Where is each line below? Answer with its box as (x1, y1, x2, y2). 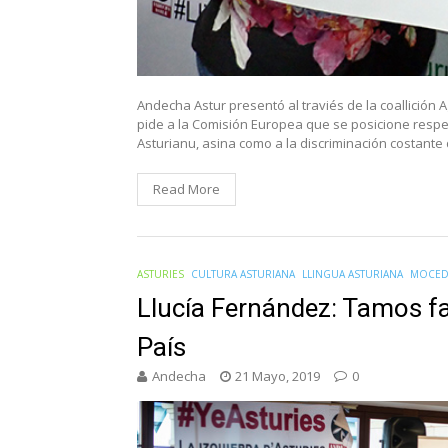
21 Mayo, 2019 (235, 366, 320, 385)
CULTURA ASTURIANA (191, 266, 295, 281)
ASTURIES (137, 266, 184, 281)
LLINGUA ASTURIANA (302, 266, 403, 281)
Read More (153, 179, 220, 198)
